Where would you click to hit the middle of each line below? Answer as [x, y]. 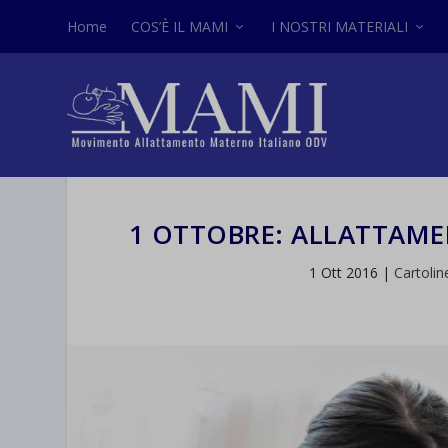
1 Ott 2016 [343, 273]
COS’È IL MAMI [180, 26]
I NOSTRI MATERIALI [340, 26]
